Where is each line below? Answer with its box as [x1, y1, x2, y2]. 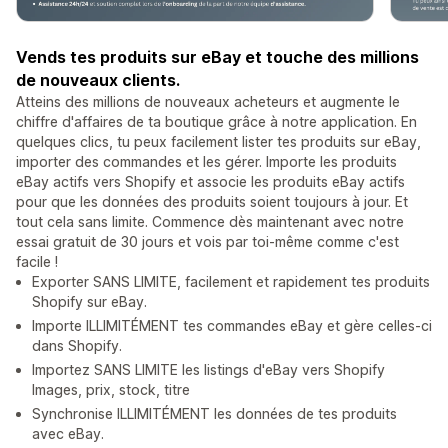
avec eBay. [32, 425, 104, 443]
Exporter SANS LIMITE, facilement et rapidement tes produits [32, 273, 430, 291]
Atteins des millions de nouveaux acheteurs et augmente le [16, 93, 400, 111]
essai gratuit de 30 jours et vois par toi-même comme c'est [16, 233, 399, 251]
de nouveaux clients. [16, 70, 180, 91]
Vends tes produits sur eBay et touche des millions [16, 47, 419, 68]
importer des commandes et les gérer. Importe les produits [16, 153, 397, 171]
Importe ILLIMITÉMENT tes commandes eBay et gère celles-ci [32, 317, 432, 335]
